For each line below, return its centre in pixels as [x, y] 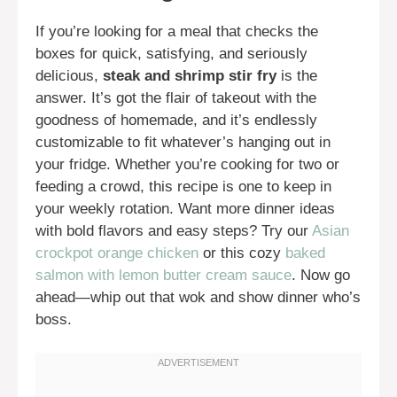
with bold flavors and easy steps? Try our [174, 230]
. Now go [321, 275]
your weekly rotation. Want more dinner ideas [185, 208]
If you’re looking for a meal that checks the [177, 31]
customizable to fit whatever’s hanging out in [183, 142]
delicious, [69, 75]
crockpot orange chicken [117, 253]
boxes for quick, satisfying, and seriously [171, 53]
